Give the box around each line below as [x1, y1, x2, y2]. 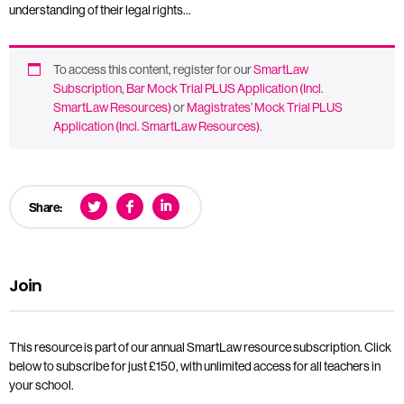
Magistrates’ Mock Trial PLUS [187, 99, 343, 115]
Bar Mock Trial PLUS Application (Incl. [126, 80, 324, 96]
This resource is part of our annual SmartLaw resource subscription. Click [9, 339, 391, 354]
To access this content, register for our [53, 61, 253, 77]
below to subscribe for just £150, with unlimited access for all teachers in [9, 358, 381, 373]
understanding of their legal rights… [9, 2, 191, 17]
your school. [9, 377, 74, 392]
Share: [29, 199, 62, 216]
